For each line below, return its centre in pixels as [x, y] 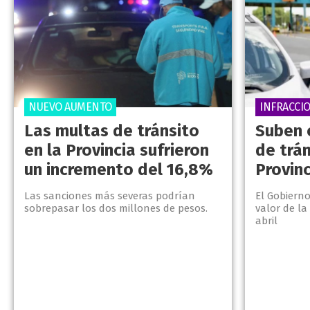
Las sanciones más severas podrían [110, 196]
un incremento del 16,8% [119, 170]
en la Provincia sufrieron [117, 151]
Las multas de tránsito [112, 131]
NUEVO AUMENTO [70, 107]
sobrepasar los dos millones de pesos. [116, 209]
